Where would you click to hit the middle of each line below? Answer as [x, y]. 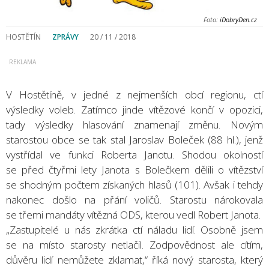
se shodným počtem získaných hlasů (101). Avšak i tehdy [134, 184]
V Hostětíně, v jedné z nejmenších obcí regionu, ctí [134, 94]
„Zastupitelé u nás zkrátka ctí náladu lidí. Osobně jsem [134, 229]
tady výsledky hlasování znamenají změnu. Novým [134, 124]
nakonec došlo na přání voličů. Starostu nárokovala [134, 199]
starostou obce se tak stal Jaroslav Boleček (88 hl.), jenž [134, 139]
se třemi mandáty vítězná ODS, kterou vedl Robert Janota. [133, 214]
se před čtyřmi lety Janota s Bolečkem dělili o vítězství [134, 169]
